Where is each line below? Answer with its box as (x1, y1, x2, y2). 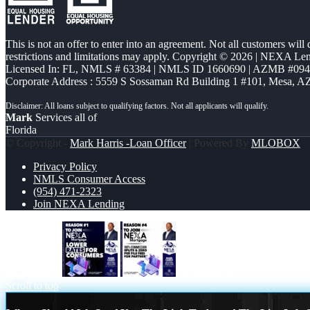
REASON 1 (6, 266, 60, 279)
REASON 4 (179, 266, 232, 279)
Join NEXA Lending (33, 197, 125, 210)
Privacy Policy (33, 160, 97, 172)
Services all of (33, 111, 97, 123)
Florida (6, 123, 37, 136)
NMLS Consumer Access (33, 172, 145, 185)
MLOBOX (251, 136, 300, 149)
